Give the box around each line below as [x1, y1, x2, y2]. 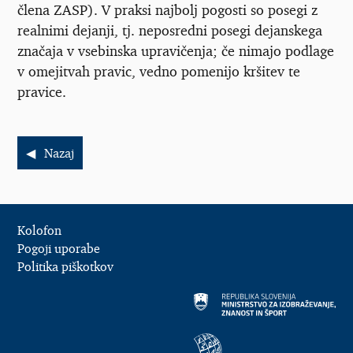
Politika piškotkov [17, 258, 113, 274]
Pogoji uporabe [17, 240, 100, 256]
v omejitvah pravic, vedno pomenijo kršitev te [17, 61, 300, 80]
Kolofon [17, 222, 61, 238]
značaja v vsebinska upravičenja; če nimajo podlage [17, 41, 334, 59]
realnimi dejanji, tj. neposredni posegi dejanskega [17, 20, 322, 39]
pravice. [17, 82, 66, 100]
